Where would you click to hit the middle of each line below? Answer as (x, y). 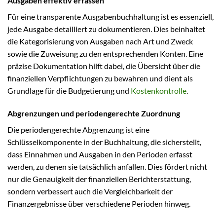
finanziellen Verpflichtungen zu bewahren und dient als (100, 78)
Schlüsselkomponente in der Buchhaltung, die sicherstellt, (104, 142)
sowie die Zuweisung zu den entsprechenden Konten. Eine (105, 54)
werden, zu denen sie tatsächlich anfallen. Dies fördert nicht (107, 167)
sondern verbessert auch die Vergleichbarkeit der (90, 191)
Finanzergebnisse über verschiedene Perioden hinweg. (99, 204)
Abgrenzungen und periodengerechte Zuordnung (94, 113)
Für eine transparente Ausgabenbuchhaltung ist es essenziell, (110, 17)
